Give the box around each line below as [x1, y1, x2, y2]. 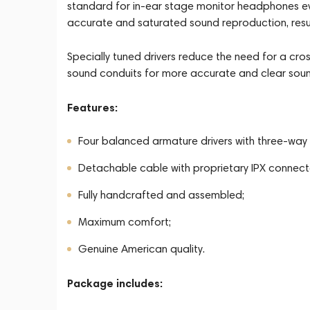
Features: [67, 100, 118, 114]
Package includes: [67, 276, 163, 290]
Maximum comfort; [78, 215, 171, 228]
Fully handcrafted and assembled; [78, 188, 244, 201]
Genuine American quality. [78, 242, 205, 255]
